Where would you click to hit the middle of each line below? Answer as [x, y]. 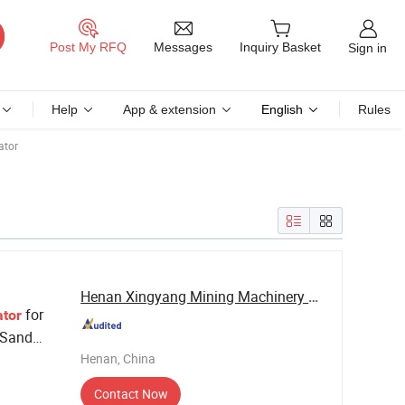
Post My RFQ [88, 47]
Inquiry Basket [280, 47]
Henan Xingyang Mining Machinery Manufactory [314, 297]
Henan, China [118, 358]
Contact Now [131, 394]
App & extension [170, 109]
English [282, 109]
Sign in [367, 47]
